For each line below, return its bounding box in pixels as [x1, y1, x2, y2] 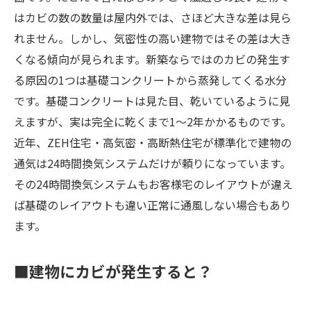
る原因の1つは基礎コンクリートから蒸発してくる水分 [14, 72, 287, 88]
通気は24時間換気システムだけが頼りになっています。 [14, 155, 291, 171]
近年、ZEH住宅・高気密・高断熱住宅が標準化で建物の [14, 134, 292, 151]
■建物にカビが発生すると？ [14, 260, 212, 282]
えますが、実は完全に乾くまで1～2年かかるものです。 [14, 113, 292, 130]
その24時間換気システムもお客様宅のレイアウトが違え [14, 176, 293, 192]
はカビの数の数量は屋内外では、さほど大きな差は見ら [14, 9, 292, 26]
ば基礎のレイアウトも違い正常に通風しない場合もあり [14, 196, 292, 213]
